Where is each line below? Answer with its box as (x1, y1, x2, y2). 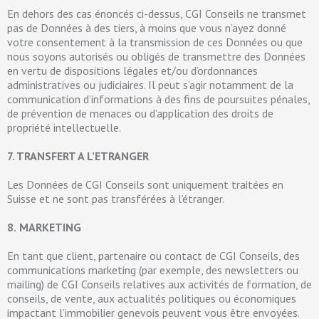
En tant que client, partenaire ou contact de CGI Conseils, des (7, 249, 300, 263)
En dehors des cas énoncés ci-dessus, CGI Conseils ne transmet (7, 6, 306, 21)
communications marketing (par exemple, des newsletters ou (7, 263, 298, 277)
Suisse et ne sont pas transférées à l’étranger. (7, 192, 224, 206)
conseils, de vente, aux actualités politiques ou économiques (7, 291, 296, 305)
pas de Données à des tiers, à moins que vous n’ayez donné (7, 21, 286, 35)
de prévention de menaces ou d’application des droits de (7, 106, 273, 120)
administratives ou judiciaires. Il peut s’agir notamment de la (7, 78, 293, 92)
